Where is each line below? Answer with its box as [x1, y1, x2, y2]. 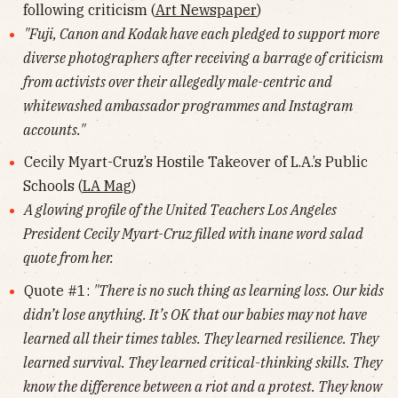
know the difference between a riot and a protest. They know [23, 378, 382, 396]
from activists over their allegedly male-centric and [23, 72, 332, 91]
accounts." [23, 120, 85, 139]
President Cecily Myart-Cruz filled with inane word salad [23, 225, 363, 243]
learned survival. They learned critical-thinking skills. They [23, 354, 382, 372]
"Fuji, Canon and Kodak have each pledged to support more [23, 24, 379, 43]
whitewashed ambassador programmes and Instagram [23, 96, 353, 115]
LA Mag [83, 177, 131, 195]
